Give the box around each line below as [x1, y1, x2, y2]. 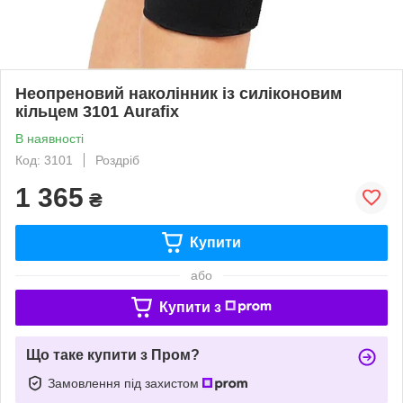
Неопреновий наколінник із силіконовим [15, 84, 342, 103]
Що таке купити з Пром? [26, 346, 200, 363]
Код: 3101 [15, 152, 73, 167]
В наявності [15, 130, 84, 146]
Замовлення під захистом [48, 375, 202, 390]
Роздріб [95, 152, 139, 167]
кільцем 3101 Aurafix [15, 102, 179, 121]
